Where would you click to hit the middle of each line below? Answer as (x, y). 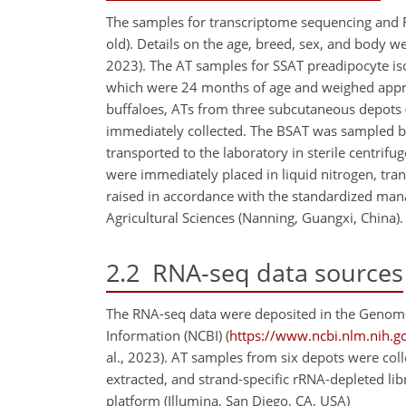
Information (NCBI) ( (168, 335)
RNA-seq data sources (271, 272)
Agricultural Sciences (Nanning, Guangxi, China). (255, 217)
